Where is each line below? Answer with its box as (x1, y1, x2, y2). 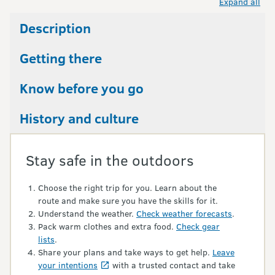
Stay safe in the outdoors (26, 150, 194, 171)
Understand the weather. (38, 207, 136, 220)
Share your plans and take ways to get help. (38, 246, 212, 258)
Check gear (176, 220, 220, 233)
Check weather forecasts (136, 207, 232, 220)
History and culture (20, 109, 139, 128)
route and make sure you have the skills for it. (38, 195, 218, 207)
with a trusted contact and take (110, 259, 235, 271)
